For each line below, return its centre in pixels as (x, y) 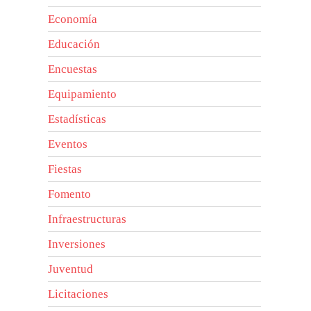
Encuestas (73, 69)
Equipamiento (83, 94)
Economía (73, 19)
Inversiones (77, 244)
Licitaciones (78, 294)
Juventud (71, 269)
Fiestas (65, 169)
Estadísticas (77, 119)
